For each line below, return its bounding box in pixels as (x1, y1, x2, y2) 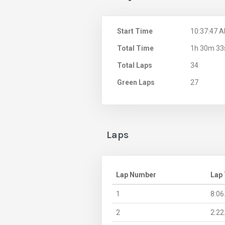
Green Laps (117, 78, 155, 86)
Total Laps (117, 61, 152, 69)
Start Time (117, 27, 153, 35)
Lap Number (116, 170, 156, 179)
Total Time (117, 44, 154, 52)
